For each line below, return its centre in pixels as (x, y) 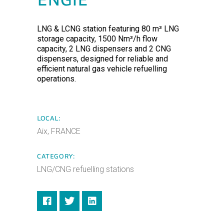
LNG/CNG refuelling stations (85, 169)
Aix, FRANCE (59, 131)
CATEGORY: (56, 157)
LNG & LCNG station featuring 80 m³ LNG (108, 29)
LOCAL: (49, 119)
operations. (56, 79)
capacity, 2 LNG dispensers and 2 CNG (104, 49)
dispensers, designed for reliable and (102, 59)
